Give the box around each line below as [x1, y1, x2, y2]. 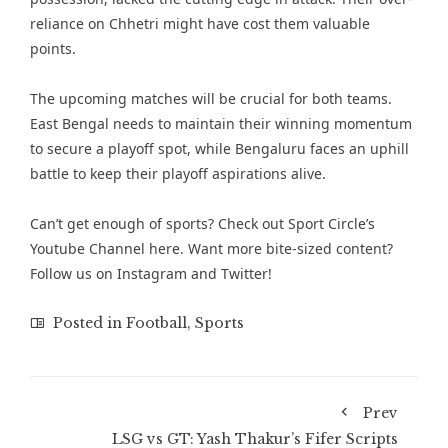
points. [30, 39, 76, 58]
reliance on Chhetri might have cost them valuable [30, 14, 370, 33]
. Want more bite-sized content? [180, 239, 393, 258]
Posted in [49, 314, 126, 332]
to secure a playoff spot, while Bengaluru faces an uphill [30, 139, 409, 158]
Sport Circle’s [288, 214, 375, 233]
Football [126, 314, 187, 332]
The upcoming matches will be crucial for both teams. [30, 89, 392, 108]
